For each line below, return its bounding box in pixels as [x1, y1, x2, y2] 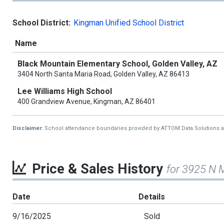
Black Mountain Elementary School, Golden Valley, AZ [17, 59, 217, 68]
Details [138, 192, 165, 201]
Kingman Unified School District [73, 18, 184, 27]
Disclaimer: [12, 125, 44, 131]
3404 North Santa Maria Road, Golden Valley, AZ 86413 [17, 70, 189, 78]
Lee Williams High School [17, 86, 112, 96]
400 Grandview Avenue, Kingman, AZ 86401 [17, 97, 155, 105]
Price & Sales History [32, 161, 166, 177]
